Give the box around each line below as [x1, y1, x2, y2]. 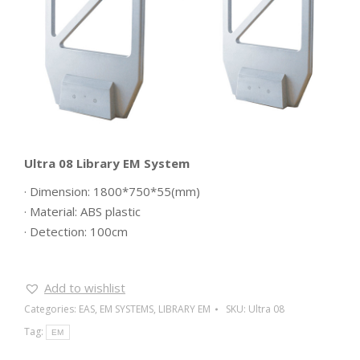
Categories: [24, 302, 79, 316]
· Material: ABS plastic [24, 203, 141, 219]
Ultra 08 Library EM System [24, 155, 190, 171]
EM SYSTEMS [100, 302, 153, 316]
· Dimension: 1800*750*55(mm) [24, 183, 200, 199]
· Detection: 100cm [24, 223, 128, 239]
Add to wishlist [44, 280, 125, 296]
